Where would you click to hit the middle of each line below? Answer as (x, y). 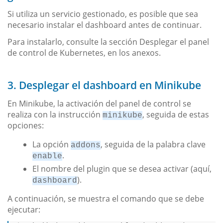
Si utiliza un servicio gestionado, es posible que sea (103, 14)
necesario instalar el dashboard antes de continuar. (105, 25)
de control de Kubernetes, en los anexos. (84, 53)
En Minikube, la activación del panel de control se (99, 103)
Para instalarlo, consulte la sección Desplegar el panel (108, 42)
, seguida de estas (176, 114)
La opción (52, 144)
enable (47, 156)
